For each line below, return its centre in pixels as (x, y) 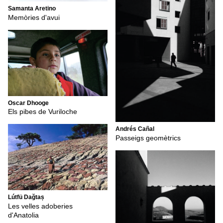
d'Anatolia (23, 215)
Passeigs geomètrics (148, 138)
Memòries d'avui (34, 17)
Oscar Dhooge (28, 103)
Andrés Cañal (135, 129)
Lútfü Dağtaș (26, 197)
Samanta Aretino (32, 9)
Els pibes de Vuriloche (43, 112)
